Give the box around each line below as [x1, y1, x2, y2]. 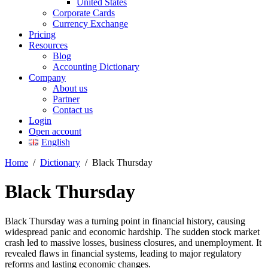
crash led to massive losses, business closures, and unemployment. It [5, 237, 261, 248]
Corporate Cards [53, 8, 115, 18]
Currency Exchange [53, 19, 128, 29]
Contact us [53, 105, 93, 115]
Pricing [29, 29, 56, 39]
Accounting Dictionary [53, 62, 139, 72]
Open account [29, 126, 81, 136]
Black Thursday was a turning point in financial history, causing [5, 215, 245, 226]
